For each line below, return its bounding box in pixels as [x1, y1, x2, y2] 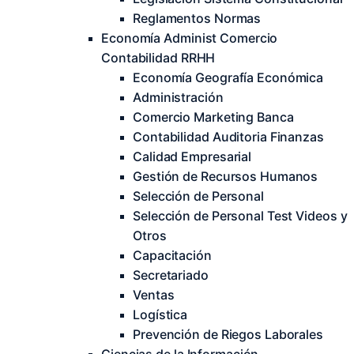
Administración [133, 89, 224, 105]
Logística [133, 307, 188, 322]
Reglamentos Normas [133, 10, 262, 26]
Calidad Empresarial [133, 149, 252, 164]
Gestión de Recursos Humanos [133, 168, 318, 184]
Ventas [133, 287, 175, 303]
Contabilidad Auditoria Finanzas [133, 129, 324, 145]
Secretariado [133, 267, 209, 283]
